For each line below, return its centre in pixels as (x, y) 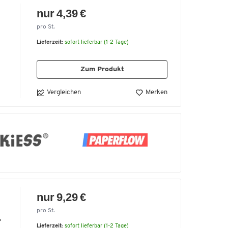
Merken (156, 93)
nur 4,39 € (62, 13)
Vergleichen (64, 92)
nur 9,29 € (62, 197)
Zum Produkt (102, 69)
